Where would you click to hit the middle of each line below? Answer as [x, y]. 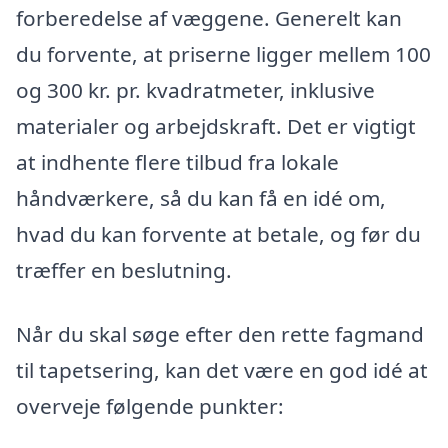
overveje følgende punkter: [150, 406]
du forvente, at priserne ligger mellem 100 [223, 54]
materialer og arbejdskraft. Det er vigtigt [216, 126]
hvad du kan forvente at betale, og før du [218, 234]
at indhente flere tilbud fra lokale [177, 162]
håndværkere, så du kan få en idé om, [201, 198]
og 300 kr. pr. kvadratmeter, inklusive [195, 90]
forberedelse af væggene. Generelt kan [209, 18]
